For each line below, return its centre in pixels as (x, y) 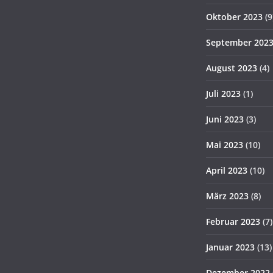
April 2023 (227, 170)
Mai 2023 (225, 145)
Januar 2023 (230, 247)
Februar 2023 (233, 222)
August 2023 (232, 68)
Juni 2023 (225, 119)
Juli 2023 (223, 94)
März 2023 (227, 196)
